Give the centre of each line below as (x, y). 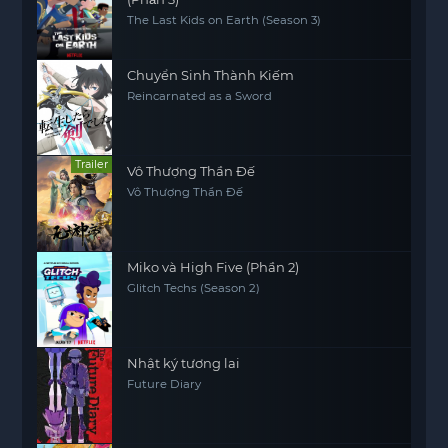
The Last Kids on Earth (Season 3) (224, 19)
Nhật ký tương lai (184, 362)
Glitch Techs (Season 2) (194, 287)
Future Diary (164, 383)
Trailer (92, 163)
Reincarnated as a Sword (200, 95)
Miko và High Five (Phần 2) (213, 266)
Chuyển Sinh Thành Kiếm (211, 74)
